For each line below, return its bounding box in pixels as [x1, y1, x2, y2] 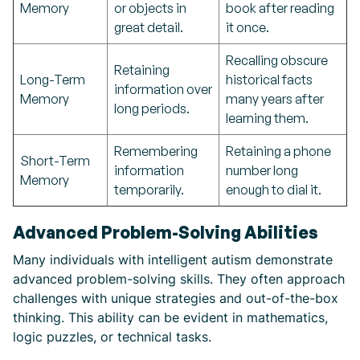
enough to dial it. [226, 182, 321, 198]
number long [226, 162, 298, 178]
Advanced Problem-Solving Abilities [13, 222, 318, 243]
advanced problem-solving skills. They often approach [13, 271, 345, 287]
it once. [226, 19, 269, 35]
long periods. [114, 100, 190, 117]
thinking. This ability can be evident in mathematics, [13, 309, 328, 325]
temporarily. [114, 182, 184, 198]
